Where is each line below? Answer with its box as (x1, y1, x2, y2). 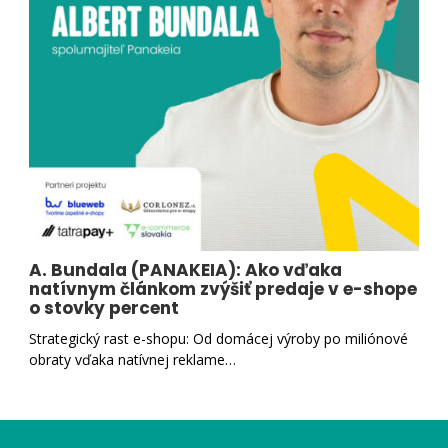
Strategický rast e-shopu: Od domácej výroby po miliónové (29, 329, 409, 349)
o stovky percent (29, 296, 180, 321)
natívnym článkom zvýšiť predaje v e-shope (29, 277, 418, 302)
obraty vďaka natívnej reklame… (29, 350, 237, 370)
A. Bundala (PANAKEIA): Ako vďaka (29, 258, 343, 283)
